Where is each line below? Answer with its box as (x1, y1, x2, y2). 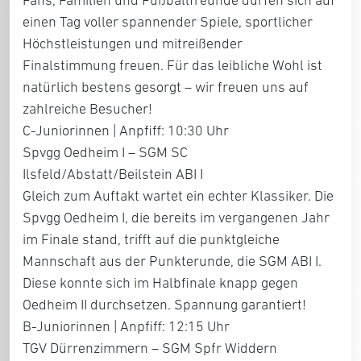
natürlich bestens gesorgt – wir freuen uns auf (23, 79, 309, 96)
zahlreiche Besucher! (23, 101, 152, 118)
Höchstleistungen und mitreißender (23, 35, 243, 52)
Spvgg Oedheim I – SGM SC (23, 144, 188, 161)
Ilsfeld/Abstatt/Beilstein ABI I (23, 166, 203, 183)
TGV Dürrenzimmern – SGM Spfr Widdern (23, 340, 277, 357)
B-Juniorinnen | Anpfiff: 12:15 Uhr (23, 318, 230, 335)
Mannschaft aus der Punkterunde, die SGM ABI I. (23, 253, 322, 270)
